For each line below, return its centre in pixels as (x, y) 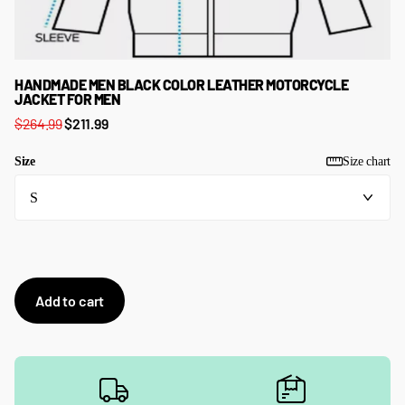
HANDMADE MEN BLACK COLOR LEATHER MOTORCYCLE (182, 85)
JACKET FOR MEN (68, 99)
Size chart (366, 162)
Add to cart (70, 301)
